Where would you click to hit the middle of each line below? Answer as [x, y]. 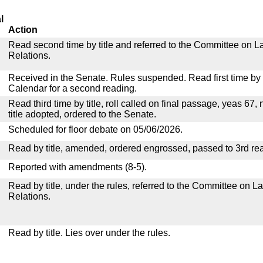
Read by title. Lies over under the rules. [89, 233]
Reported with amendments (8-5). [77, 167]
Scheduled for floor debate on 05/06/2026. [95, 129]
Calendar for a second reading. [73, 88]
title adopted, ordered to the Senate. [82, 114]
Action [23, 30]
